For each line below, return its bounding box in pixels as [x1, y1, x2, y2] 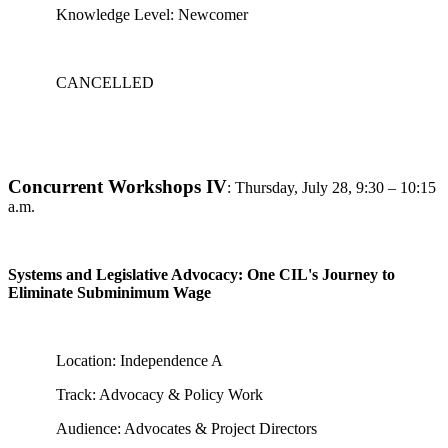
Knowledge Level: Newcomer [56, 6, 248, 23]
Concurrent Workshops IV [8, 176, 227, 197]
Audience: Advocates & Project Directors [56, 420, 317, 437]
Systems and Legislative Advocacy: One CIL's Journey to [8, 266, 395, 283]
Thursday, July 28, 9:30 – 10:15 [235, 179, 436, 196]
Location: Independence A [56, 352, 223, 369]
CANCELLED [56, 74, 154, 91]
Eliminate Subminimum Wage [8, 284, 211, 301]
